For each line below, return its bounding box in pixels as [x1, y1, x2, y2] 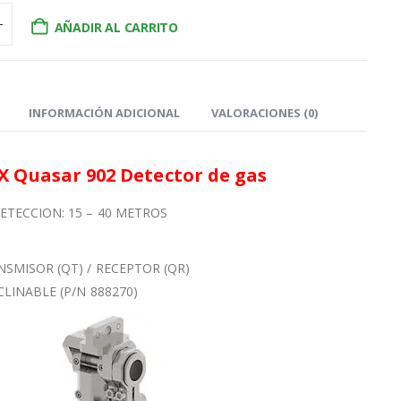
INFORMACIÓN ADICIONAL [28, 105, 180, 122]
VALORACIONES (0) [210, 105, 318, 122]
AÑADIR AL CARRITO [54, 19, 179, 37]
